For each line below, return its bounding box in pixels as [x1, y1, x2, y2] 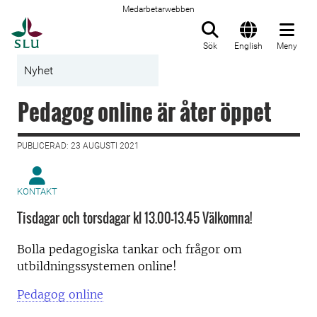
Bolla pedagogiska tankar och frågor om [17, 242, 242, 256]
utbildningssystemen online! [17, 259, 177, 273]
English [234, 41, 263, 51]
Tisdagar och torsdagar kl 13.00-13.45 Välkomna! [17, 209, 252, 227]
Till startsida [42, 18, 113, 32]
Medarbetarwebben [122, 4, 195, 14]
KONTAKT [17, 186, 57, 197]
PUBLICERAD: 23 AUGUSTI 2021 [17, 141, 139, 151]
